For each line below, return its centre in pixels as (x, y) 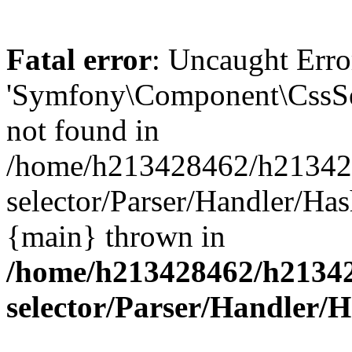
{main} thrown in (116, 236)
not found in (83, 130)
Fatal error (79, 59)
